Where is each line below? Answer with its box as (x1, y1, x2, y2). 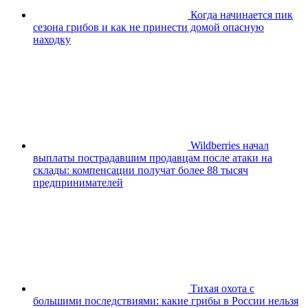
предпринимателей (33, 176, 123, 188)
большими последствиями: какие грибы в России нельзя (33, 294, 298, 307)
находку (33, 33, 71, 45)
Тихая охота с (190, 282, 254, 294)
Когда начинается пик (190, 8, 293, 21)
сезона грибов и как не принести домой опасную (33, 21, 264, 33)
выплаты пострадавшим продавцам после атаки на (33, 151, 272, 164)
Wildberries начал (190, 139, 269, 151)
